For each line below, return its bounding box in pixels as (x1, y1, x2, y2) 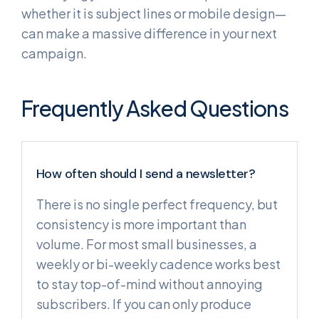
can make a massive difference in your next (21, 25, 277, 42)
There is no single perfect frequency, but (36, 195, 278, 212)
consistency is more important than (36, 215, 246, 232)
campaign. (21, 45, 87, 62)
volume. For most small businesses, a (36, 235, 257, 252)
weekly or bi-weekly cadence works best (36, 255, 281, 272)
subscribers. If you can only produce (36, 295, 251, 312)
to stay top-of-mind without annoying (36, 275, 263, 292)
